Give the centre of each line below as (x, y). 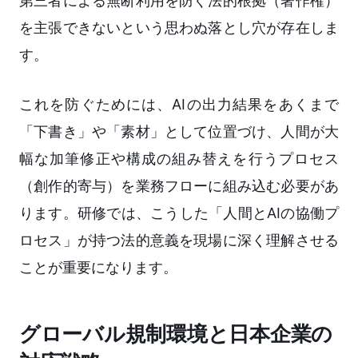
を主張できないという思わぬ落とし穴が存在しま (179, 28)
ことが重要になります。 (98, 268)
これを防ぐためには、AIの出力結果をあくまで (179, 105)
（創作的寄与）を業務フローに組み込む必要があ (179, 186)
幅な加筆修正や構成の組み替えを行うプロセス (179, 159)
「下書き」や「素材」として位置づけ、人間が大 (179, 132)
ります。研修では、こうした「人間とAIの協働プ (179, 213)
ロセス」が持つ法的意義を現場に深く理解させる (179, 241)
